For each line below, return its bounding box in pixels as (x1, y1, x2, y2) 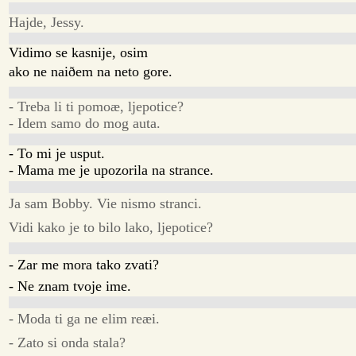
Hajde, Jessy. (9, 14, 85, 30)
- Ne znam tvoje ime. (9, 277, 132, 294)
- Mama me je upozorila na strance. (9, 162, 215, 179)
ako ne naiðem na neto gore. (9, 63, 173, 79)
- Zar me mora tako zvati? (9, 256, 160, 273)
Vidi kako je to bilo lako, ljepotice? (9, 219, 214, 235)
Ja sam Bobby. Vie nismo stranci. (9, 195, 203, 211)
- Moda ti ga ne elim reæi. (9, 310, 161, 327)
